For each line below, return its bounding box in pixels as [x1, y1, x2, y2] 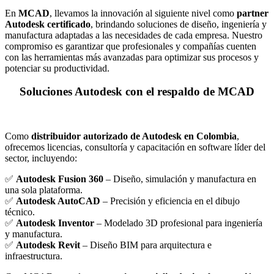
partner [237, 7, 268, 18]
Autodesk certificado [5, 18, 91, 29]
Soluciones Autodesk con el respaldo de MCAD [20, 85, 254, 98]
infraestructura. [5, 251, 62, 262]
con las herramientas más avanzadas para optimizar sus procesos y [5, 51, 259, 62]
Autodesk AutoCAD [16, 196, 100, 207]
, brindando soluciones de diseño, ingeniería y [91, 18, 267, 29]
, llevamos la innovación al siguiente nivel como [50, 7, 237, 18]
